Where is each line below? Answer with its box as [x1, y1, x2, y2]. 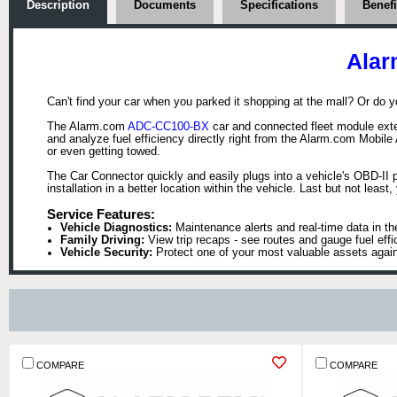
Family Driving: [59, 234, 144, 247]
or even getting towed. [46, 145, 160, 159]
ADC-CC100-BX [127, 121, 209, 134]
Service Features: [46, 207, 155, 222]
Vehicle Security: [59, 246, 152, 260]
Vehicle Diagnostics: [59, 222, 172, 235]
